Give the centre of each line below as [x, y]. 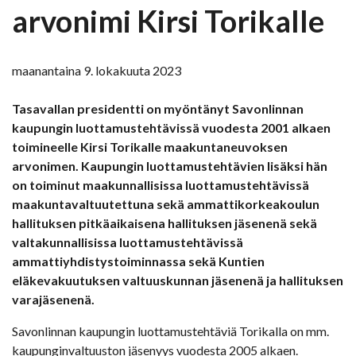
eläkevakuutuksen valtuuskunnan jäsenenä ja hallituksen [178, 281]
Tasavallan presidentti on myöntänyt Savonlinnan [158, 109]
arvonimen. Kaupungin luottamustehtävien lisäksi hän [170, 166]
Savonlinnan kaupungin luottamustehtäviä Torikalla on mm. [170, 331]
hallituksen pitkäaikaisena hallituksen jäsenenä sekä [164, 223]
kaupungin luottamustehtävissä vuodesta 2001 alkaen [171, 128]
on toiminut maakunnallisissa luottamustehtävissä [161, 185]
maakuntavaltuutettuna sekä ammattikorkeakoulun [166, 204]
